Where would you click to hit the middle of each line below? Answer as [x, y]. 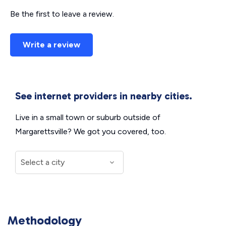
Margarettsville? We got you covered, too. [91, 131]
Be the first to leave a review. [62, 14]
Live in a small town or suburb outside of [88, 117]
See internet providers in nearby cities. [104, 96]
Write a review [51, 45]
